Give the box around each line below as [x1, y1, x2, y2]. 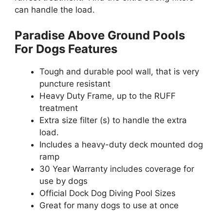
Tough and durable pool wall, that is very [39, 66, 199, 76]
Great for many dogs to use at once [39, 200, 179, 210]
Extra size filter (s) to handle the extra [39, 115, 187, 125]
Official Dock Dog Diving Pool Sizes [39, 188, 176, 198]
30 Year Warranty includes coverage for [39, 163, 194, 174]
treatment [39, 103, 78, 113]
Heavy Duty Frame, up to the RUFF [39, 91, 176, 101]
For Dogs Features [15, 41, 117, 56]
